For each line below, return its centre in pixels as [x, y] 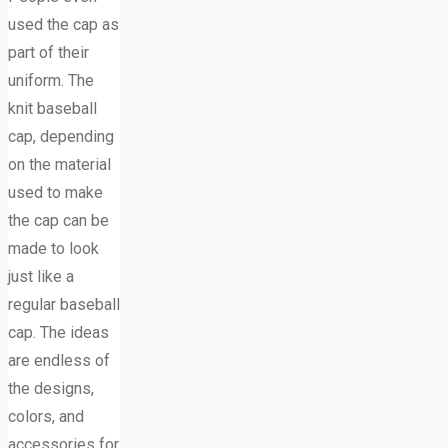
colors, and [46, 416]
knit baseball [52, 108]
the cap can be [58, 220]
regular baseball [64, 304]
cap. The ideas [58, 332]
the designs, [51, 388]
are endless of [59, 360]
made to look [53, 248]
